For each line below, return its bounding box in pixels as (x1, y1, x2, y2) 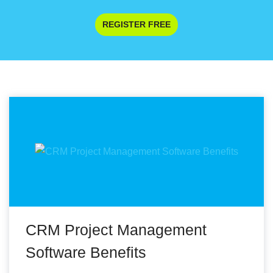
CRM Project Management (26, 221, 207, 238)
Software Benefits (26, 244, 146, 261)
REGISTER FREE (102, 19, 171, 29)
